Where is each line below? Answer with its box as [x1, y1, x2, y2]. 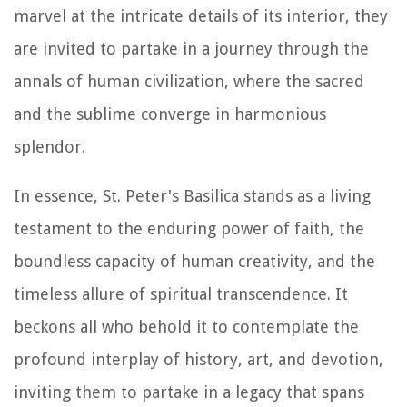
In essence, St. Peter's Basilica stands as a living [14, 185, 371, 205]
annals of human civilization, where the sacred [14, 71, 364, 91]
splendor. [14, 136, 85, 156]
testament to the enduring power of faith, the [14, 218, 364, 238]
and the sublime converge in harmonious [14, 104, 326, 124]
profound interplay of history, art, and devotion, [14, 349, 383, 369]
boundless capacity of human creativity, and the [14, 251, 375, 271]
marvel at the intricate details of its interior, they [14, 5, 388, 25]
